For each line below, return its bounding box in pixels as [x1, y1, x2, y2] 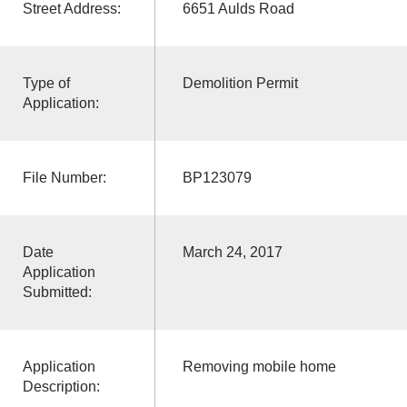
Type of [22, 74, 70, 91]
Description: [22, 378, 100, 394]
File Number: [22, 169, 106, 185]
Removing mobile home [182, 358, 336, 374]
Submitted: [22, 283, 92, 300]
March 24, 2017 [182, 243, 283, 260]
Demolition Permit [182, 74, 298, 91]
